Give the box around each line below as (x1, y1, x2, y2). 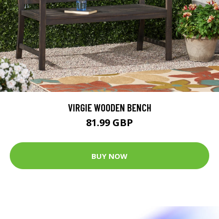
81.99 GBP (86, 116, 133, 130)
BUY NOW (91, 151, 128, 161)
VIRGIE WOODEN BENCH (67, 101, 152, 114)
